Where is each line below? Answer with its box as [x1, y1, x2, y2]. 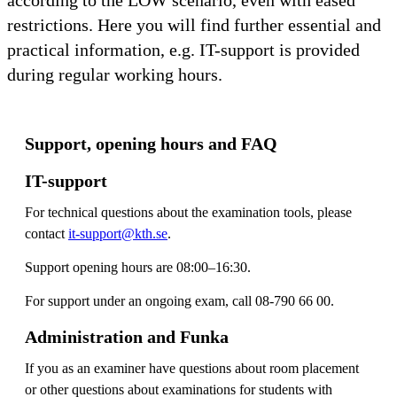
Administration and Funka [25, 326, 229, 346]
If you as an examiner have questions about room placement [25, 360, 359, 376]
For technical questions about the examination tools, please [25, 204, 352, 220]
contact [25, 225, 68, 241]
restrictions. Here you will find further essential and [7, 14, 381, 35]
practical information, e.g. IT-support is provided [7, 39, 360, 59]
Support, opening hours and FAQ [25, 133, 277, 153]
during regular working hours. [7, 64, 222, 84]
